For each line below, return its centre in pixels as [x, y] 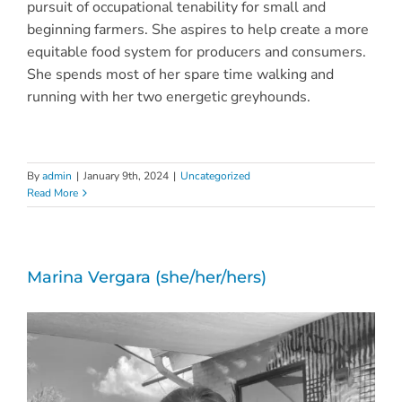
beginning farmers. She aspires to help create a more [197, 30]
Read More [52, 193]
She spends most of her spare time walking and [180, 75]
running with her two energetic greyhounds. [168, 97]
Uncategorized [215, 176]
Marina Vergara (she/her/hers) [147, 278]
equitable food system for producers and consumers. [196, 52]
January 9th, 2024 [126, 176]
